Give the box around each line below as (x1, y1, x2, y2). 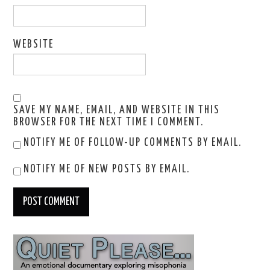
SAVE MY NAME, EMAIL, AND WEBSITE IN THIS (13, 105, 221, 116)
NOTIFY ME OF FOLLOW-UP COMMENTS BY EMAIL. (24, 137, 242, 149)
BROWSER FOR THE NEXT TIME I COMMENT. (13, 117, 204, 128)
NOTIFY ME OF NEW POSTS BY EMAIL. (24, 164, 190, 175)
